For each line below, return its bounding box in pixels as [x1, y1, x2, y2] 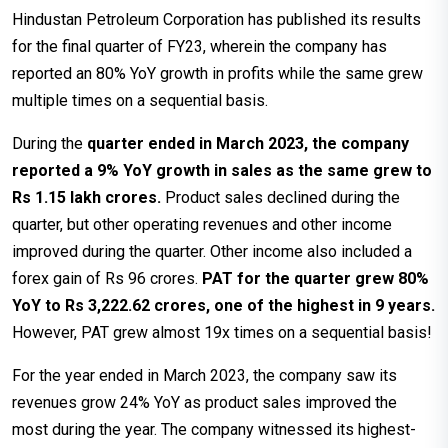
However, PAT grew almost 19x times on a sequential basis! [12, 322, 432, 342]
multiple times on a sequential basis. [12, 90, 268, 110]
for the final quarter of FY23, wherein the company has [12, 36, 387, 56]
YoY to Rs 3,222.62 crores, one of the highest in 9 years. [12, 295, 435, 315]
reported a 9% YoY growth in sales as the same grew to [12, 160, 432, 180]
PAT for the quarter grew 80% [202, 268, 429, 288]
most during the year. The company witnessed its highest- [12, 419, 416, 439]
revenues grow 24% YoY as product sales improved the [12, 392, 397, 412]
